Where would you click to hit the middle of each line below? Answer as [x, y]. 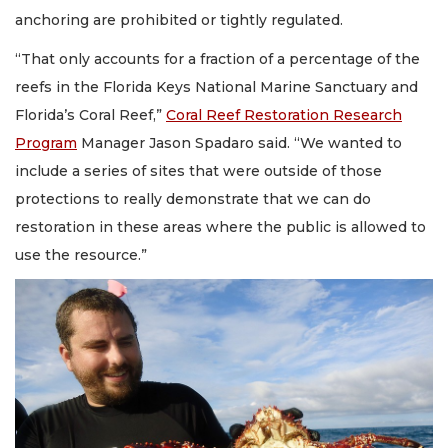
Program [46, 142]
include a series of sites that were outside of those [198, 170]
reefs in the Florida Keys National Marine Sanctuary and [216, 86]
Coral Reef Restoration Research [284, 114]
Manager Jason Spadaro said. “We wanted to [239, 142]
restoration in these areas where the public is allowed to [220, 226]
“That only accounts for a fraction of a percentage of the [217, 58]
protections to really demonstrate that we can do [193, 198]
